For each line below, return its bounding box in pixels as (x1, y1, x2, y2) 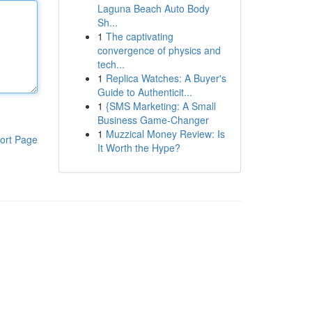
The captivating (105, 29, 173, 43)
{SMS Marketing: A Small (105, 99, 216, 113)
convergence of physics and (97, 43, 221, 57)
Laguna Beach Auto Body (97, 1, 210, 15)
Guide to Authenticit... (97, 85, 192, 99)
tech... (97, 57, 125, 71)
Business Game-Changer (97, 113, 209, 127)
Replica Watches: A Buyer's (105, 71, 226, 85)
